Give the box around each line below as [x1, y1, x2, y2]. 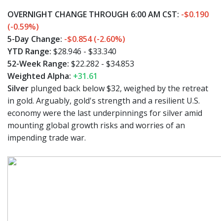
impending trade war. [7, 132, 86, 143]
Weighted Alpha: [7, 70, 71, 81]
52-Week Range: [7, 58, 71, 69]
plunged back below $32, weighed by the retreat [29, 82, 208, 94]
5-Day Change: [7, 33, 64, 44]
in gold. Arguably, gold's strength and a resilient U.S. [7, 95, 200, 106]
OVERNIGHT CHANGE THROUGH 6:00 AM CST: [7, 8, 181, 20]
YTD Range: [7, 45, 53, 57]
